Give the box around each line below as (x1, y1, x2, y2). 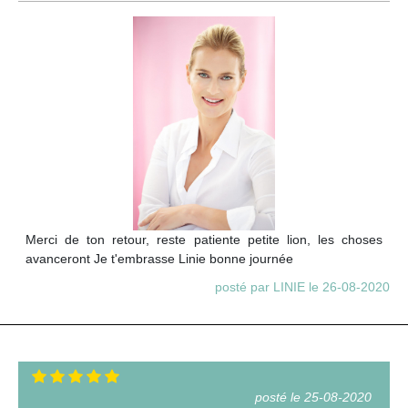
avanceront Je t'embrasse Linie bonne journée (25, 250, 293, 266)
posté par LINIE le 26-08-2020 (215, 279, 390, 294)
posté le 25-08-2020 (255, 389, 372, 404)
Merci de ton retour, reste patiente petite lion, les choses (25, 231, 382, 247)
